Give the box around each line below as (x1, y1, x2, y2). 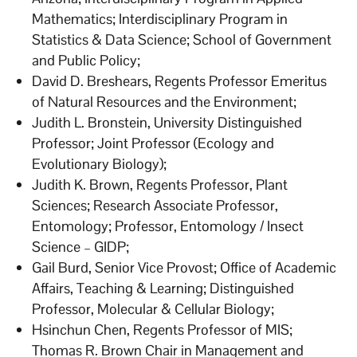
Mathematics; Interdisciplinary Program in (32, 9, 288, 28)
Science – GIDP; (32, 237, 130, 256)
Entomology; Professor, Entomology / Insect (32, 216, 304, 235)
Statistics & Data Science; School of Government (32, 29, 332, 49)
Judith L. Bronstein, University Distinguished (32, 112, 303, 131)
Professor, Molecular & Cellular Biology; (32, 299, 275, 318)
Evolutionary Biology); (32, 154, 167, 173)
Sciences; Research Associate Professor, (32, 195, 279, 214)
